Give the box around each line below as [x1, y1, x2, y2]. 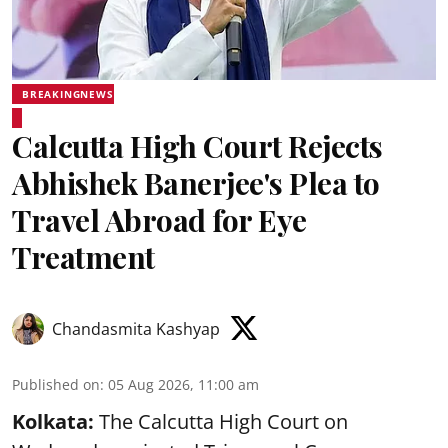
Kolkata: [12, 407, 94, 435]
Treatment [12, 236, 155, 277]
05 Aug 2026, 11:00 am [108, 374, 259, 394]
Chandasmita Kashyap [52, 317, 220, 340]
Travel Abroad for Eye [12, 199, 307, 240]
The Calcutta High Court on [94, 407, 348, 435]
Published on [12, 374, 100, 394]
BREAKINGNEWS [22, 86, 114, 101]
